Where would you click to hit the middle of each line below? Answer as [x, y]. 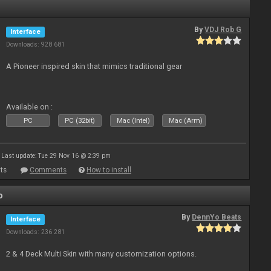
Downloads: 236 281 [36, 232]
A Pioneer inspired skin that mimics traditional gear [94, 66]
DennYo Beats [217, 217]
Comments [48, 170]
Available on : [30, 107]
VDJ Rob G [223, 30]
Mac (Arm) [186, 121]
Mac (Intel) [134, 121]
